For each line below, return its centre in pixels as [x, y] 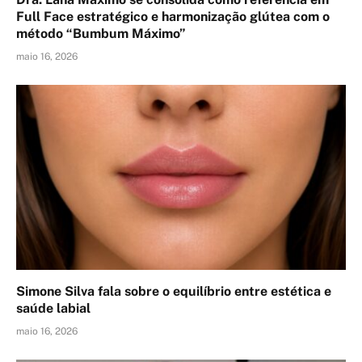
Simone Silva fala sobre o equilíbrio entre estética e [174, 292]
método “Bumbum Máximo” [101, 33]
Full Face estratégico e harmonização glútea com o [173, 16]
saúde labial [53, 309]
